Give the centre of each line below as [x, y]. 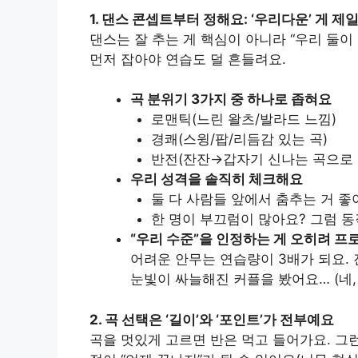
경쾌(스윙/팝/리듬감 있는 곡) [239, 139]
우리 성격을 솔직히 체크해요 [217, 179]
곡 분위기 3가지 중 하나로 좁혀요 [231, 99]
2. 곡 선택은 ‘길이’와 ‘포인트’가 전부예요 [212, 319]
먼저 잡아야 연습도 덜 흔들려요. [188, 59]
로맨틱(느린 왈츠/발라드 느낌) [243, 119]
